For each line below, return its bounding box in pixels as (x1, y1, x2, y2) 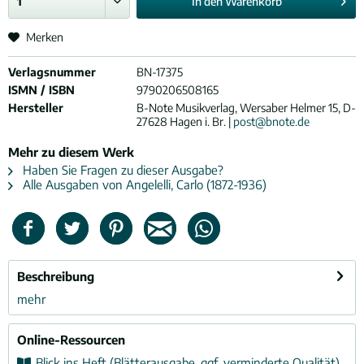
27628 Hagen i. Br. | (136, 115, 233, 128)
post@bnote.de (232, 115, 310, 128)
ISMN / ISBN (8, 83, 75, 97)
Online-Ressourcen (17, 332, 125, 347)
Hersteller (8, 101, 63, 115)
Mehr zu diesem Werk (8, 145, 134, 159)
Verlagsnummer (8, 65, 96, 79)
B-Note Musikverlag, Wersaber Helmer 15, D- (136, 101, 356, 115)
